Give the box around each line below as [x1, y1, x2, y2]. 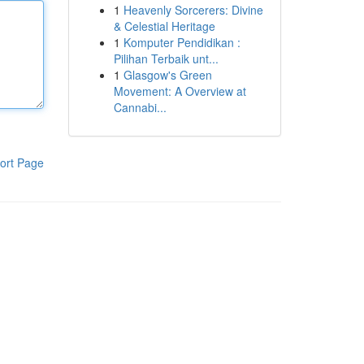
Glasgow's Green [123, 67, 212, 83]
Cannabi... [113, 99, 167, 115]
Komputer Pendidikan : [123, 34, 240, 50]
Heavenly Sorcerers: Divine [123, 2, 263, 18]
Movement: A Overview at [113, 83, 246, 99]
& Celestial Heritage [113, 18, 215, 34]
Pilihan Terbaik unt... [113, 50, 219, 67]
